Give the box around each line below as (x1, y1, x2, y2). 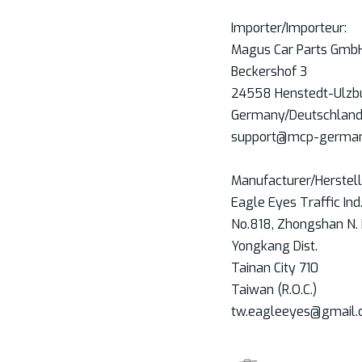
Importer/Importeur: (230, 19, 347, 36)
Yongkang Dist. (230, 237, 318, 255)
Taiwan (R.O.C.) (230, 280, 317, 298)
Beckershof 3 (230, 62, 307, 80)
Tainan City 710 (230, 259, 318, 276)
